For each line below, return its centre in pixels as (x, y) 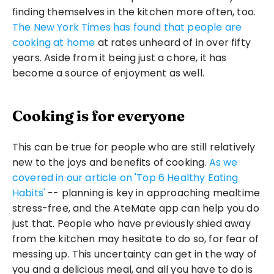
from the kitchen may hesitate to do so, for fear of (136, 239)
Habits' (29, 193)
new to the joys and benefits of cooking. (111, 162)
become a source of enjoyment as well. (108, 73)
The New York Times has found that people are (127, 27)
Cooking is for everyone (98, 116)
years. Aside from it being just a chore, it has (120, 58)
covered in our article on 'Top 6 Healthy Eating (125, 178)
